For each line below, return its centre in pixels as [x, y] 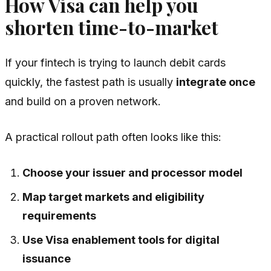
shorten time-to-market [112, 28]
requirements [60, 215]
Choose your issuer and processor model [133, 172]
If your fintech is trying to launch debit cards [115, 62]
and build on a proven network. [83, 101]
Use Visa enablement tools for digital [121, 240]
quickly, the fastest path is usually [90, 82]
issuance [47, 258]
